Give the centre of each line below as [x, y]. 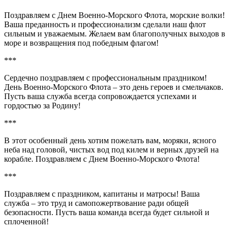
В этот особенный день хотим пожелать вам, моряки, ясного [110, 140]
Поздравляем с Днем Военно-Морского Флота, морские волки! [114, 15]
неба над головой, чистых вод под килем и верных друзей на [111, 149]
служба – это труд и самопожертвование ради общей [97, 203]
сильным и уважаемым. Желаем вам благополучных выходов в [115, 33]
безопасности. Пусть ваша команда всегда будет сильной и [107, 212]
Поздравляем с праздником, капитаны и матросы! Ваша [102, 194]
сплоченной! [26, 221]
